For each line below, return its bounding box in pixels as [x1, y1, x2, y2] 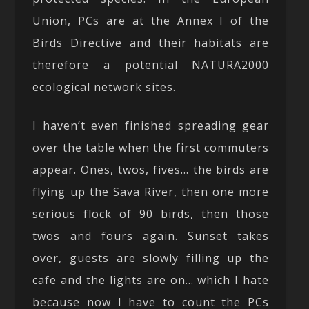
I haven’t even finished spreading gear [32, 117, 270, 133]
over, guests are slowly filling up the [32, 250, 270, 266]
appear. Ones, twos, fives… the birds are [32, 161, 270, 177]
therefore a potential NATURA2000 [32, 57, 270, 72]
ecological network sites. [32, 79, 177, 94]
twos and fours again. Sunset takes [32, 228, 270, 243]
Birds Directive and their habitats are [32, 34, 270, 50]
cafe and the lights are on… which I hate [32, 272, 270, 288]
